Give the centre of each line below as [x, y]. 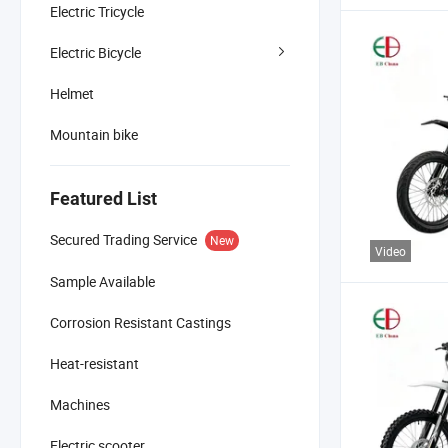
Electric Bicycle [95, 52]
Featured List [103, 198]
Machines [80, 404]
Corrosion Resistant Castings [140, 322]
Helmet [72, 93]
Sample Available [102, 281]
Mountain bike [94, 134]
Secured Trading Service [123, 239]
